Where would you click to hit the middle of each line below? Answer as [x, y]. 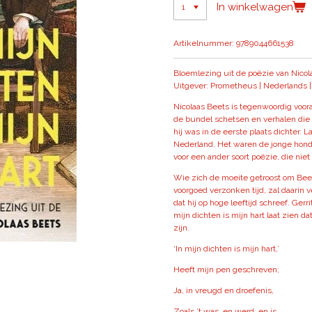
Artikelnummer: [204, 44]
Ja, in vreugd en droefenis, [224, 291]
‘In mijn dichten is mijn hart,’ [226, 249]
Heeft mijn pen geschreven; [226, 270]
